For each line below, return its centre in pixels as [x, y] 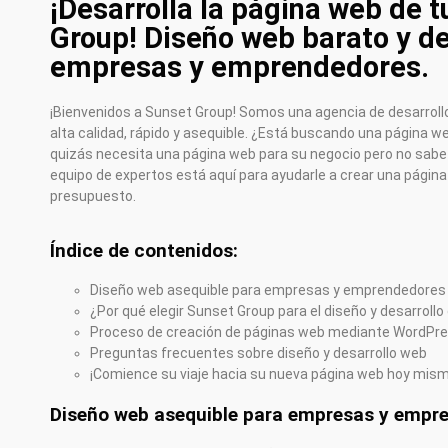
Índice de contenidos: [144, 251]
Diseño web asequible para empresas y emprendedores [268, 290]
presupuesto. [93, 196]
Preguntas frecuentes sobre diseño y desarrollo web [258, 353]
